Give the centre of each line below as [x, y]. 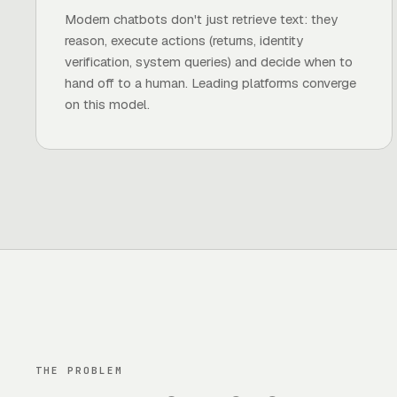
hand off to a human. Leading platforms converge [210, 83]
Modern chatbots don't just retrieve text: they [201, 19]
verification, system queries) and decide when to [209, 62]
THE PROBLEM [79, 370]
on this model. [107, 104]
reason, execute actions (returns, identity [184, 40]
